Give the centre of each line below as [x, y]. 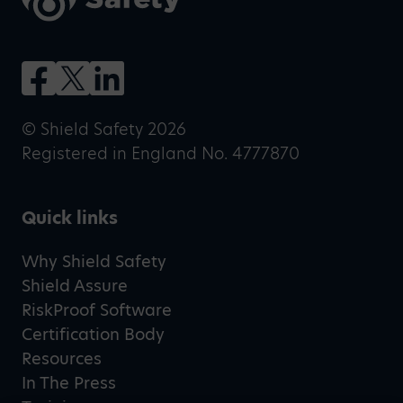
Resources [62, 359]
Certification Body [93, 335]
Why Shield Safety [94, 262]
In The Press [69, 383]
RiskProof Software [97, 310]
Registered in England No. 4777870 [161, 154]
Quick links [70, 219]
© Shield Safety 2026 [104, 130]
